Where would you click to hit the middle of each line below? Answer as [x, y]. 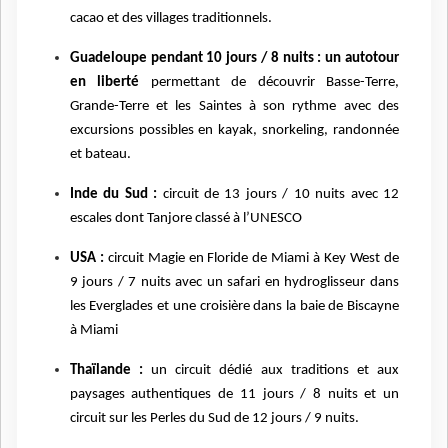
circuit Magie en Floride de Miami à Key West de [253, 258]
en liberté [104, 82]
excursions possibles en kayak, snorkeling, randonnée [234, 130]
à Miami [93, 330]
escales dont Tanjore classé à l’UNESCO [185, 218]
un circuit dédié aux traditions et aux [275, 370]
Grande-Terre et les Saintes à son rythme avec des [234, 106]
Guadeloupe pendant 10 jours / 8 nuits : [195, 58]
